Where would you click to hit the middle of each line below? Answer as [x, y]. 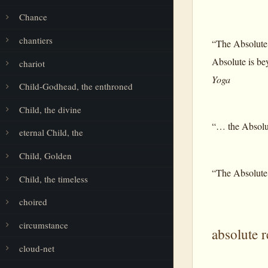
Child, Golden [45, 156]
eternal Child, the [51, 133]
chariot [32, 63]
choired [33, 202]
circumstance [44, 225]
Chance [33, 17]
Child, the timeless [54, 179]
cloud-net [37, 248]
